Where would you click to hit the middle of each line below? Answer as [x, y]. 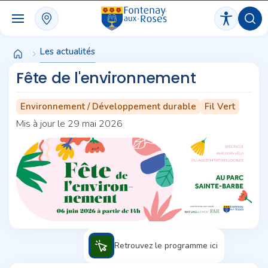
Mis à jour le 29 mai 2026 [69, 124]
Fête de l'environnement [106, 78]
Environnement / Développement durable [108, 106]
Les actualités [67, 51]
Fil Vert [220, 106]
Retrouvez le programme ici [167, 246]
